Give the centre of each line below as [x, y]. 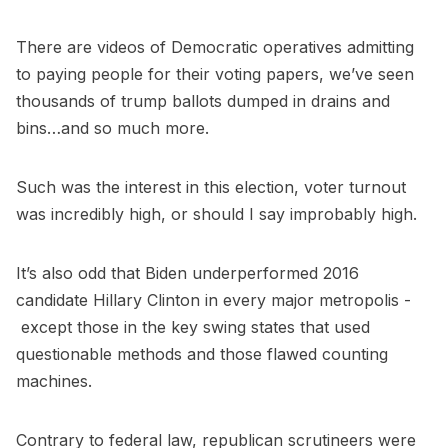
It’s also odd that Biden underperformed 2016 [187, 273]
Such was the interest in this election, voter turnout [211, 187]
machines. [54, 381]
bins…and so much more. [112, 128]
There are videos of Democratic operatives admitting [215, 47]
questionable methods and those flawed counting [202, 354]
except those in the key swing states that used [193, 327]
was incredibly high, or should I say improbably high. [216, 214]
